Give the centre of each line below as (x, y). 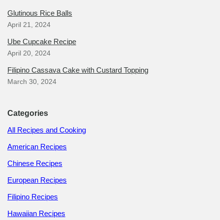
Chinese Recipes (35, 163)
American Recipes (37, 147)
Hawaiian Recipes (36, 213)
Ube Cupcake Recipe (42, 41)
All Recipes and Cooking (47, 130)
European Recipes (37, 180)
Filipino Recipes (33, 197)
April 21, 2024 (29, 25)
